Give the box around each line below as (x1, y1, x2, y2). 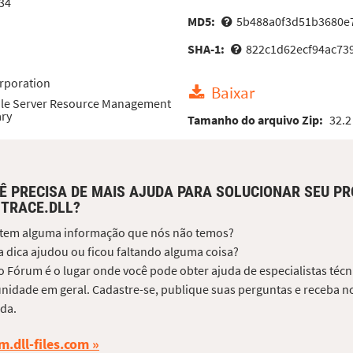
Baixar (211, 82, 255, 103)
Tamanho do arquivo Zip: (188, 111, 326, 128)
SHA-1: (188, 41, 228, 58)
